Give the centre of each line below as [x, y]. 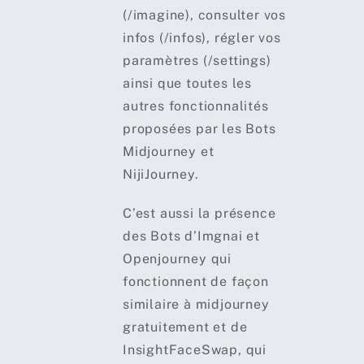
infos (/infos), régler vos [201, 38]
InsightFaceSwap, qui [194, 350]
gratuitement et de [185, 327]
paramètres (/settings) [197, 61]
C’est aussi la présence [199, 214]
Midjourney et [168, 152]
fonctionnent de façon [195, 282]
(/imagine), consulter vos [204, 15]
